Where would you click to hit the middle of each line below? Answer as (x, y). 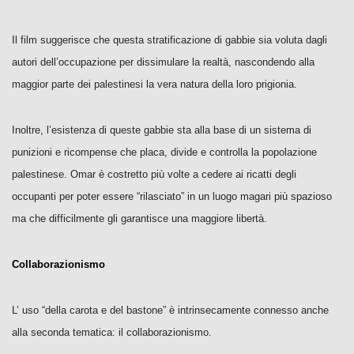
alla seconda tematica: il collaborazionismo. (112, 332)
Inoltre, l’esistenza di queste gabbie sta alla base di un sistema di (162, 130)
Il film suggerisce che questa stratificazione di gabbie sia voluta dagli (169, 40)
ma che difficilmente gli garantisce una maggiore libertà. (141, 218)
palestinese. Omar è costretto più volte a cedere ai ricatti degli (154, 174)
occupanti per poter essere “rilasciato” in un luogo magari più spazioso (172, 196)
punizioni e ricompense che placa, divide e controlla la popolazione (164, 152)
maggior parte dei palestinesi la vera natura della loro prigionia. (154, 84)
